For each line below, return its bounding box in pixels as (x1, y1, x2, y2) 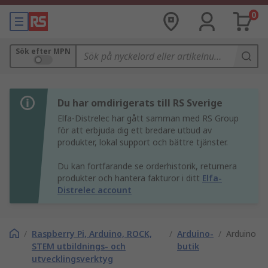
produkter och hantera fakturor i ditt (57, 172, 202, 184)
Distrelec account (57, 184, 132, 196)
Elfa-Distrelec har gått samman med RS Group (57, 112, 239, 124)
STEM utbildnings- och (32, 240, 126, 252)
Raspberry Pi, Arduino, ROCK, (32, 228, 152, 239)
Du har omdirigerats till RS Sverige (57, 96, 223, 109)
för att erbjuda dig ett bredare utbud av (57, 124, 212, 136)
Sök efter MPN (16, 46, 71, 56)
